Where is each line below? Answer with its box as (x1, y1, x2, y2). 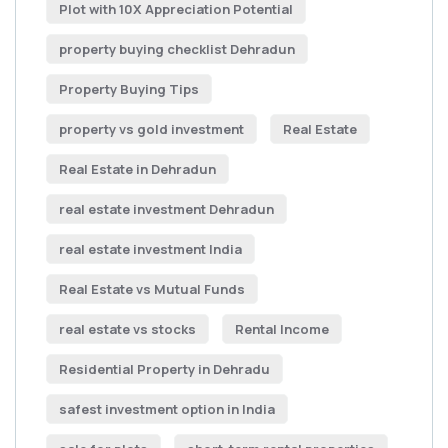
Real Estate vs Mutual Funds (59, 280, 245, 298)
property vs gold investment (59, 120, 244, 138)
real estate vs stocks (59, 320, 196, 338)
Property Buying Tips (59, 80, 199, 98)
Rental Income (235, 320, 329, 338)
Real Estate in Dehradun (59, 160, 216, 178)
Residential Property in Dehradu (59, 360, 270, 378)
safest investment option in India (59, 400, 275, 418)
